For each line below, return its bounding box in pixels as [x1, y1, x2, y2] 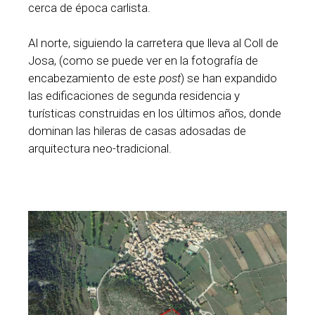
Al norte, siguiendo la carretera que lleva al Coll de [28, 36, 278, 51]
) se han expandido [181, 71, 277, 86]
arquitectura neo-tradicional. [28, 141, 172, 156]
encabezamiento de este [28, 71, 159, 86]
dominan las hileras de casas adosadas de [28, 124, 246, 139]
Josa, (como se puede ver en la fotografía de [28, 53, 258, 68]
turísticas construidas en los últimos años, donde [28, 106, 281, 121]
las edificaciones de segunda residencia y [28, 89, 240, 103]
